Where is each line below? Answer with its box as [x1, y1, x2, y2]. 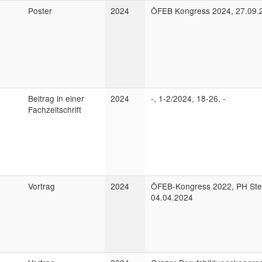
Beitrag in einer [28, 92, 84, 104]
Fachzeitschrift [28, 104, 81, 115]
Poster [28, 5, 52, 16]
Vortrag [28, 180, 55, 192]
